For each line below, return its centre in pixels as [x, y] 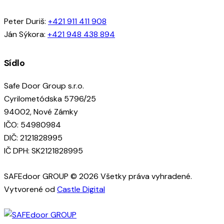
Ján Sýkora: [26, 34]
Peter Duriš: [25, 21]
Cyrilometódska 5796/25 [50, 98]
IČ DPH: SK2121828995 [43, 150]
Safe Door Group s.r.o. [44, 85]
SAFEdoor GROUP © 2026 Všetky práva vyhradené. [98, 176]
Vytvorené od [30, 189]
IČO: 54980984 [32, 124]
